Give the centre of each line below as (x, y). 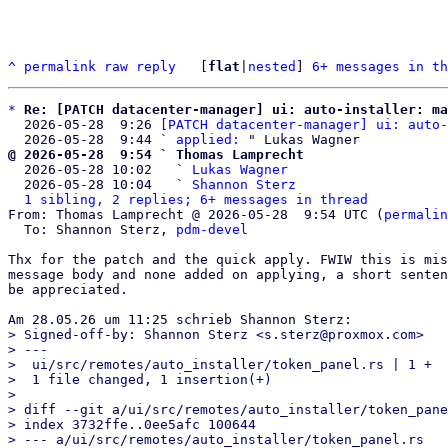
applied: (208, 139)
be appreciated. (68, 289)
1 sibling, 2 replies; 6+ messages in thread (196, 199)
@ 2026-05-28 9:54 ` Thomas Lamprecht (156, 154)
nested (272, 66)
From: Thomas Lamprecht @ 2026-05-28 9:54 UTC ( (196, 214)
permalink (60, 66)
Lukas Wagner (240, 169)
